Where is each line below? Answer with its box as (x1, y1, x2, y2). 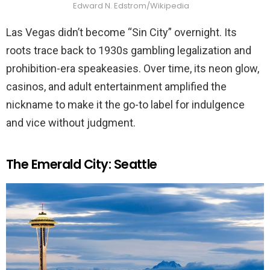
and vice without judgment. (6, 116, 136, 129)
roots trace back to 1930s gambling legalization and (6, 43, 251, 57)
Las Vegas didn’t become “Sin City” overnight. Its (6, 25, 237, 39)
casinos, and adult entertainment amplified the (6, 80, 227, 93)
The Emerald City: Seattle (6, 155, 157, 173)
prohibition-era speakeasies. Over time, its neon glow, (6, 61, 259, 75)
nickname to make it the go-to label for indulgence (6, 98, 245, 111)
